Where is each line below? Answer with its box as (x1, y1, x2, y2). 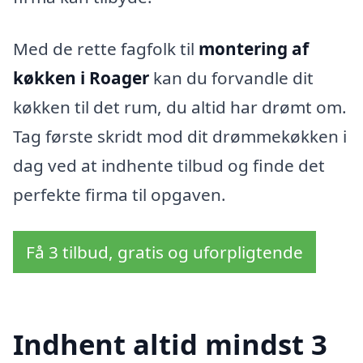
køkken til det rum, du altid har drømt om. (13, 95, 347, 118)
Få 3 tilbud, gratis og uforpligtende (26, 241, 303, 264)
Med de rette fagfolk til (13, 36, 199, 60)
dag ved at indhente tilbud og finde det (13, 153, 325, 177)
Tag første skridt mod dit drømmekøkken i (13, 124, 347, 147)
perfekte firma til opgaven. (13, 182, 226, 206)
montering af (199, 36, 309, 60)
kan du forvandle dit (149, 66, 314, 89)
